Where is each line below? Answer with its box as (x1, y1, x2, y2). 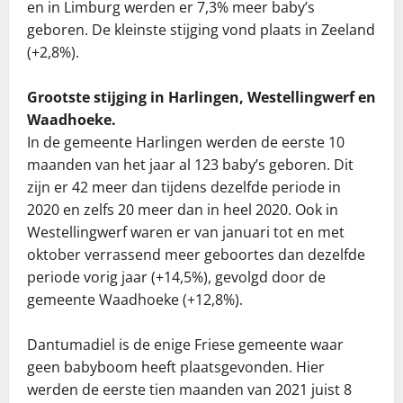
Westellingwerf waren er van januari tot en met (27, 221, 345, 242)
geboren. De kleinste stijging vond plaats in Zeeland (27, 19, 375, 40)
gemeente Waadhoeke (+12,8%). (27, 289, 243, 309)
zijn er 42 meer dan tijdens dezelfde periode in (27, 176, 341, 197)
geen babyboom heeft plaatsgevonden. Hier (27, 356, 325, 377)
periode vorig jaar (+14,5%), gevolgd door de (27, 266, 326, 287)
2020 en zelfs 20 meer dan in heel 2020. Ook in (27, 199, 338, 219)
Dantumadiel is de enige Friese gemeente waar (27, 334, 344, 354)
